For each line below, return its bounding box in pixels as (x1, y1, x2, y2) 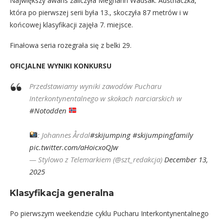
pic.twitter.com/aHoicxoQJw (29, 142, 118, 152)
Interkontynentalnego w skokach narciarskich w (29, 93, 182, 103)
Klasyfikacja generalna (10, 187, 114, 198)
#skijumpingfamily (132, 130, 194, 140)
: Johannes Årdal (38, 130, 90, 140)
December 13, (164, 154, 208, 164)
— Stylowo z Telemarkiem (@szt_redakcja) (29, 154, 164, 164)
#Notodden (29, 105, 66, 115)
